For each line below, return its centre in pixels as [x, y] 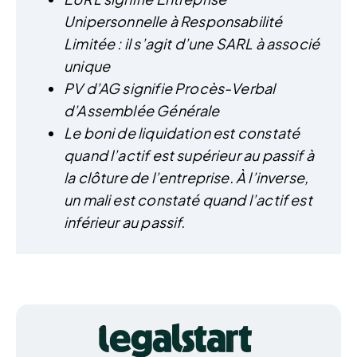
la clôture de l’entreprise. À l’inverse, [186, 178]
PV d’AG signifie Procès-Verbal [170, 88]
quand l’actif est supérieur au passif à [189, 155]
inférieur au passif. [125, 222]
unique [87, 66]
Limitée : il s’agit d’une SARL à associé [192, 44]
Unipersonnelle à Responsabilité [173, 22]
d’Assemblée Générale [142, 111]
